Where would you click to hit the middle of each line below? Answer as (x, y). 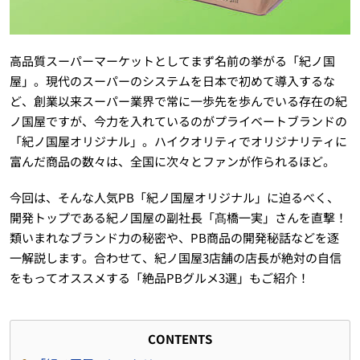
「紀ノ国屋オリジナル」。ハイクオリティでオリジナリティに (178, 141)
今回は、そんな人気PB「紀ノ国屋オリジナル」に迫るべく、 (174, 197)
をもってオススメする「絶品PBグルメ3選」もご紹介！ (159, 277)
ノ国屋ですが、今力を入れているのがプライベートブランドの (178, 121)
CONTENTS (180, 338)
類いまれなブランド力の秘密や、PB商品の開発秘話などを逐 (174, 237)
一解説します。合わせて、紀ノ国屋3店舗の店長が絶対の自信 (175, 257)
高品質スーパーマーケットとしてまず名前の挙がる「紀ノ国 (172, 60)
